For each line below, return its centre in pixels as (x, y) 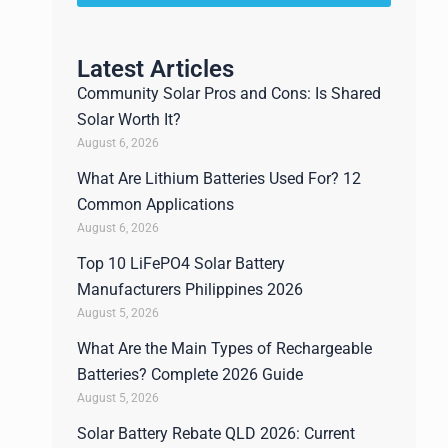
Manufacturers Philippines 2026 (190, 289)
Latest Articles (155, 69)
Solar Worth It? (129, 119)
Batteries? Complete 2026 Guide (190, 374)
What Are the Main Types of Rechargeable (224, 348)
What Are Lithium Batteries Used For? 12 (219, 178)
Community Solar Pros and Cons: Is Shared (229, 93)
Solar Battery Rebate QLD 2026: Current (216, 433)
